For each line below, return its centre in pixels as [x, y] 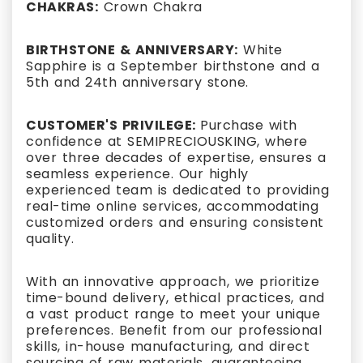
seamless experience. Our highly [137, 173]
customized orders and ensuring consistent [175, 222]
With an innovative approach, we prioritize [173, 281]
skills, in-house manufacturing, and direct [168, 346]
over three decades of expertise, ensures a [176, 157]
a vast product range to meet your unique [173, 314]
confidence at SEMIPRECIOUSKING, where [167, 141]
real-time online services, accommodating [172, 206]
